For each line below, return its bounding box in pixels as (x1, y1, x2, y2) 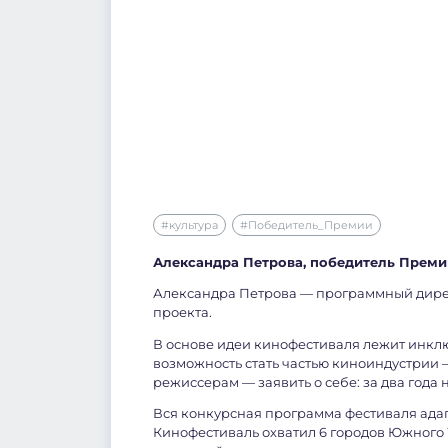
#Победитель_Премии (239, 217, 373, 232)
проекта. (153, 305, 213, 321)
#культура (161, 217, 219, 232)
